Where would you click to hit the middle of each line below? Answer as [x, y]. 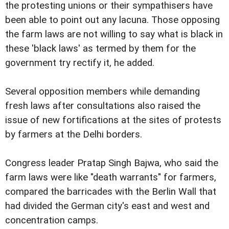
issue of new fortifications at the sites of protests [113, 120]
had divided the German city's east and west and [107, 206]
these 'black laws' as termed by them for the [100, 48]
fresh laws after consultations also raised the [103, 106]
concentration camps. [52, 220]
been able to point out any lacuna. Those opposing [112, 20]
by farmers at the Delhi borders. [74, 134]
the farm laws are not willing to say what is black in [114, 34]
